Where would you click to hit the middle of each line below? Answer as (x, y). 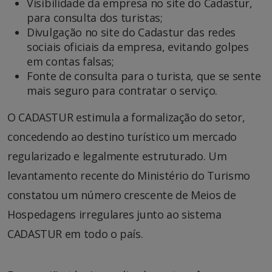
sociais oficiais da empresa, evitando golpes (138, 46)
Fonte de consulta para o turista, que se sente (144, 76)
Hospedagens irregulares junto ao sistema (114, 214)
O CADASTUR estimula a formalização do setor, (126, 117)
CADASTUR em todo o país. (75, 233)
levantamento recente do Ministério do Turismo (129, 175)
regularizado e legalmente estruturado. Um (117, 156)
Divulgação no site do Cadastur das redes (131, 32)
